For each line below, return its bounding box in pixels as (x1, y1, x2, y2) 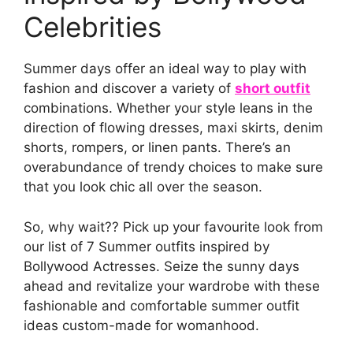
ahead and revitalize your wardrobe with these (24, 277, 320, 294)
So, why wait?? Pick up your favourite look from (24, 218, 323, 235)
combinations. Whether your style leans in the (24, 100, 313, 117)
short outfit (235, 80, 310, 97)
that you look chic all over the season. (24, 179, 262, 195)
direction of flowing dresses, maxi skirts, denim (24, 120, 323, 136)
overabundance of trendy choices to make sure (24, 159, 323, 176)
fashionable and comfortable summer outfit (24, 297, 299, 314)
